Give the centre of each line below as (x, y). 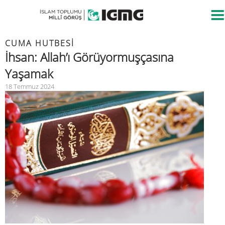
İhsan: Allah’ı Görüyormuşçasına (89, 57)
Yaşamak (29, 74)
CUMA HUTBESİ (40, 43)
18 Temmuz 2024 (30, 86)
